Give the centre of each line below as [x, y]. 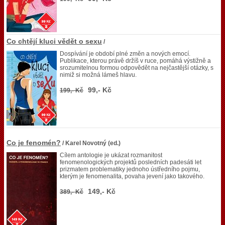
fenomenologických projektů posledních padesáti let [131, 162]
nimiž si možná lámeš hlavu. [98, 75]
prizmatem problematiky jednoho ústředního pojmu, [130, 169]
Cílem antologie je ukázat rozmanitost [111, 155]
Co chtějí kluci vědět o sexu [54, 41]
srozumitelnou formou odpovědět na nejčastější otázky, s [137, 68]
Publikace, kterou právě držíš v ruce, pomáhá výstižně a [135, 61]
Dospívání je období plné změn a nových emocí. [125, 54]
